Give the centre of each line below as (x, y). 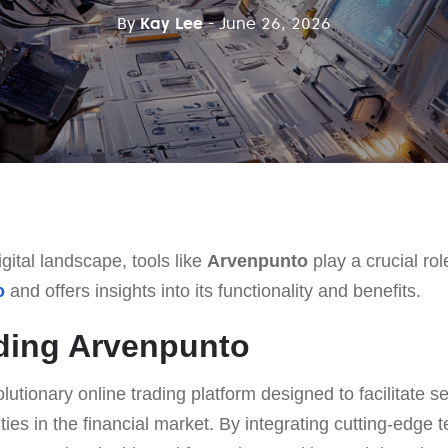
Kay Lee (171, 23)
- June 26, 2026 (269, 23)
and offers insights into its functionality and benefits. (213, 290)
